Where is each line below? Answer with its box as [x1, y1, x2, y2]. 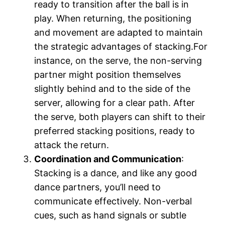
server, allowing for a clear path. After [34, 97, 195, 108]
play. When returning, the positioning [34, 13, 191, 24]
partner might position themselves [34, 69, 181, 80]
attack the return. [34, 140, 109, 151]
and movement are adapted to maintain [34, 27, 203, 38]
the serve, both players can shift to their [34, 111, 205, 123]
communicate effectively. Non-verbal [34, 196, 192, 207]
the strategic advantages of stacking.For [34, 41, 207, 52]
